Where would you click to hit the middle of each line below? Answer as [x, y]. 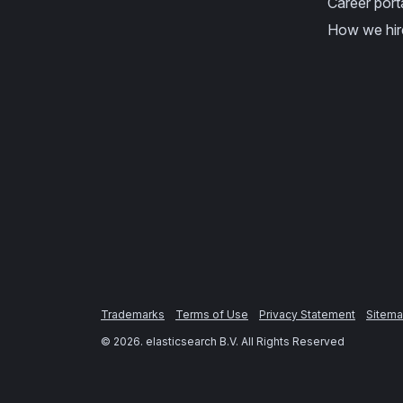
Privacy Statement [307, 314]
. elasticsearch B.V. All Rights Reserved [242, 341]
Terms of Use [212, 314]
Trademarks [133, 314]
